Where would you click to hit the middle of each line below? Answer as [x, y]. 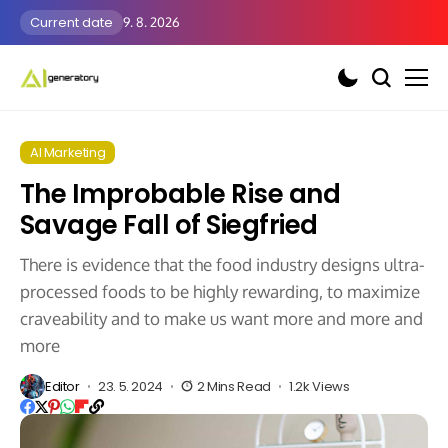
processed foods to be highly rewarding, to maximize [220, 291]
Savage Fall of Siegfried [169, 225]
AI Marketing [68, 152]
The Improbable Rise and [180, 194]
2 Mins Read [234, 386]
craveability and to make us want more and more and [221, 318]
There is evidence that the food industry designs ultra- [222, 264]
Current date [71, 22]
